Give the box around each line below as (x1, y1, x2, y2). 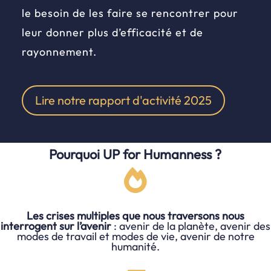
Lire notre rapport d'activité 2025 (34, 92, 212, 108)
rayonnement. (21, 44, 97, 59)
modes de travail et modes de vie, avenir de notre (16, 229, 255, 243)
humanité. (111, 239, 160, 253)
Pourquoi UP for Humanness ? (49, 145, 222, 163)
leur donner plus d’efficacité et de (21, 25, 203, 39)
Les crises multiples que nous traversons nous (27, 208, 244, 223)
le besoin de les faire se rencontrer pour (21, 5, 238, 20)
